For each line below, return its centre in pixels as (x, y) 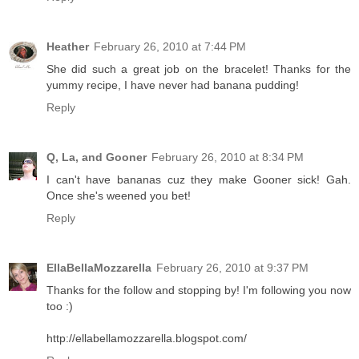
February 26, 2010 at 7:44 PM (170, 46)
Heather (68, 46)
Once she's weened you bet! (119, 195)
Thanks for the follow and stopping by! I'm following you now (199, 290)
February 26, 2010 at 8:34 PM (228, 157)
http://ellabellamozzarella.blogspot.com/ (147, 338)
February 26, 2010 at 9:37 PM (232, 267)
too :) (60, 306)
